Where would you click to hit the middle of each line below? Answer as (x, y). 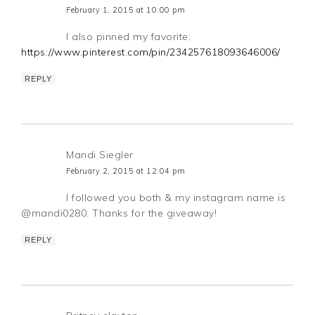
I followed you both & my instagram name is (176, 197)
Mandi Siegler (100, 154)
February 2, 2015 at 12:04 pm (126, 171)
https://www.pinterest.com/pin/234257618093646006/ (151, 52)
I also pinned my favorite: (129, 36)
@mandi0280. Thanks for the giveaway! (119, 213)
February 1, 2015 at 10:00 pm (126, 9)
